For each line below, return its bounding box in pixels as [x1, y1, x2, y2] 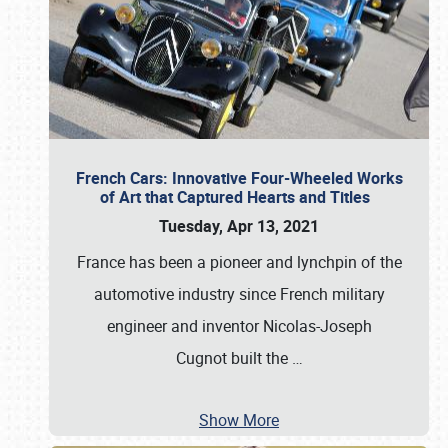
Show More [199, 409, 279, 431]
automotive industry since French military [93, 283, 385, 305]
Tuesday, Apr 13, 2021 [159, 215, 319, 237]
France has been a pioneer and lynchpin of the [76, 251, 402, 273]
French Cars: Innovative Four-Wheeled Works [75, 167, 403, 189]
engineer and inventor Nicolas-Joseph [106, 315, 372, 337]
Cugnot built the [175, 347, 292, 369]
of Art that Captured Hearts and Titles [100, 186, 378, 208]
